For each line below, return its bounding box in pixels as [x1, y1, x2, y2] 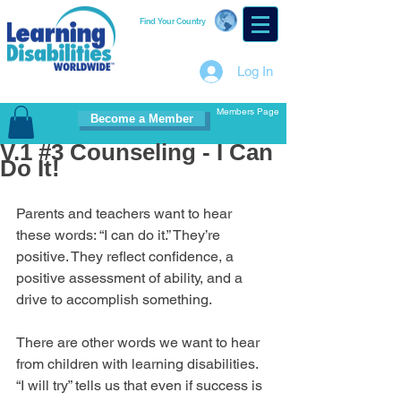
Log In [236, 64, 273, 79]
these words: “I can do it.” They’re [16, 226, 224, 244]
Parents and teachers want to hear [16, 205, 235, 223]
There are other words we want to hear [16, 334, 263, 352]
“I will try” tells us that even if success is [16, 377, 266, 395]
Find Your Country [140, 17, 206, 26]
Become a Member [90, 112, 193, 125]
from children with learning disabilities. [16, 355, 261, 373]
